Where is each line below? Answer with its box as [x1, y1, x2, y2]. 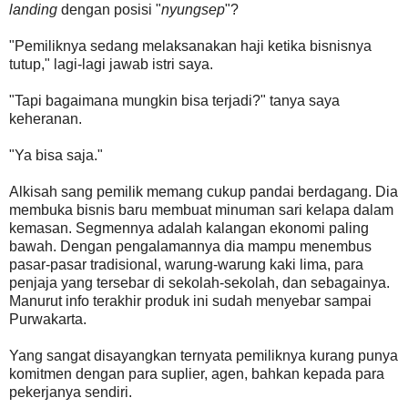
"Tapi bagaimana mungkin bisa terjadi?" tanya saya [9, 92, 340, 108]
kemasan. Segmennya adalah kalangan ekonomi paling [9, 219, 369, 236]
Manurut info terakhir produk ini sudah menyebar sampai [9, 292, 372, 309]
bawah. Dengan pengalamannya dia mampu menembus [9, 238, 372, 254]
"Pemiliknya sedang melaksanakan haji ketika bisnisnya [9, 37, 372, 54]
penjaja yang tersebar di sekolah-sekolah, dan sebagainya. [9, 274, 390, 291]
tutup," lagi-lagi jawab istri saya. [9, 56, 213, 72]
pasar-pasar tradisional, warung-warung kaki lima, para [9, 256, 363, 272]
